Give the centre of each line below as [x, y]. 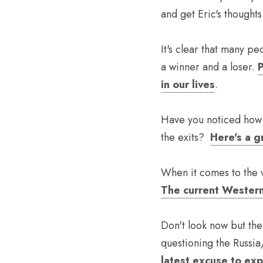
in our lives [188, 85]
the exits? [186, 137]
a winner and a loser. [209, 67]
